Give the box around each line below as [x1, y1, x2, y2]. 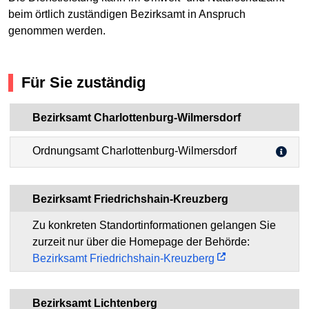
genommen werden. [8, 25, 106, 37]
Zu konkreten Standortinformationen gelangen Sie [32, 219, 276, 231]
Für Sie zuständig [21, 74, 146, 92]
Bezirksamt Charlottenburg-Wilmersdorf [32, 111, 241, 123]
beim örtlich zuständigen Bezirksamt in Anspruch [8, 8, 246, 21]
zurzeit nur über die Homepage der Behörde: [32, 235, 250, 248]
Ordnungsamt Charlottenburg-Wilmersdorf [32, 144, 237, 157]
